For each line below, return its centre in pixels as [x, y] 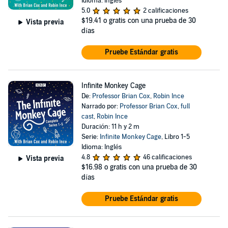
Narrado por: [100, 106]
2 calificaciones [165, 11]
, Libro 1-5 [175, 137]
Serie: [90, 137]
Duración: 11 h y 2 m [110, 127]
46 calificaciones [167, 157]
